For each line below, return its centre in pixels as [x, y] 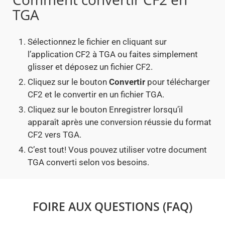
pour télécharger [178, 82]
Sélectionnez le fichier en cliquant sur [97, 42]
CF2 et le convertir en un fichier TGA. [96, 95]
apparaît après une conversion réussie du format [120, 122]
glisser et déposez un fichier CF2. [90, 67]
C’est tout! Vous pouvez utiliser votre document [117, 150]
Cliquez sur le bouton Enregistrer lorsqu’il [105, 110]
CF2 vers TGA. [54, 135]
